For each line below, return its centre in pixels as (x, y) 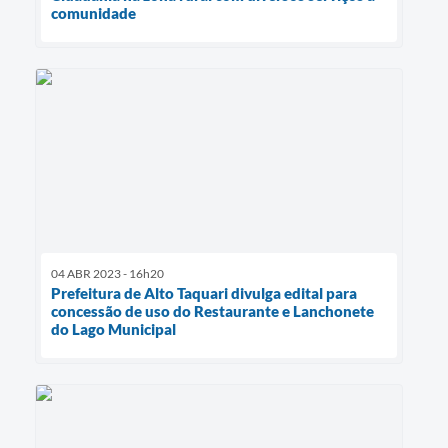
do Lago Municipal (113, 328)
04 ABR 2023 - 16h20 (107, 273)
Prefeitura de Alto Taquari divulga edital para (204, 292)
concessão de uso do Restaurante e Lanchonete (212, 310)
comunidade (93, 12)
